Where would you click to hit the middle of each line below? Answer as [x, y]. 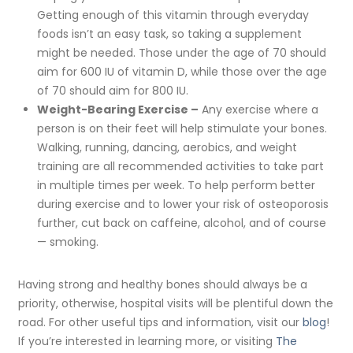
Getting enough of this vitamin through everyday [173, 15]
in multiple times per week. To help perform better [176, 186]
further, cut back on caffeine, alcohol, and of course [181, 223]
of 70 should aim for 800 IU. [112, 91]
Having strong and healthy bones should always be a [163, 285]
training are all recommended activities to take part [180, 167]
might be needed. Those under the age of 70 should [181, 53]
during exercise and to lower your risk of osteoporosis [182, 204]
